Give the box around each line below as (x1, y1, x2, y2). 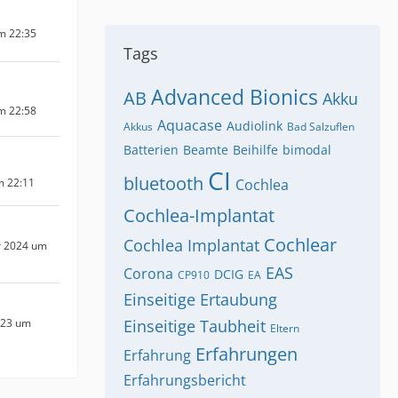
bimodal (283, 141, 331, 158)
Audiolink (227, 117, 283, 134)
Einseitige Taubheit (123, 315, 266, 337)
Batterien (123, 141, 179, 158)
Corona (123, 264, 173, 283)
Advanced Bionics (151, 83, 318, 111)
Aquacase (157, 115, 222, 135)
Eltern (270, 321, 299, 336)
